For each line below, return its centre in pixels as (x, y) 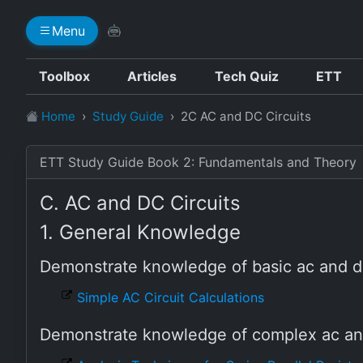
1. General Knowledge (140, 232)
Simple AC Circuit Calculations (171, 297)
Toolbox (64, 76)
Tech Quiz (246, 76)
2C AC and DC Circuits (246, 116)
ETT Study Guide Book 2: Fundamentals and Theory (198, 162)
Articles (152, 76)
